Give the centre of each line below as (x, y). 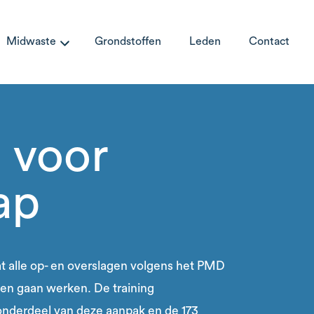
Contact (269, 42)
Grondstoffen (128, 42)
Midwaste (31, 42)
